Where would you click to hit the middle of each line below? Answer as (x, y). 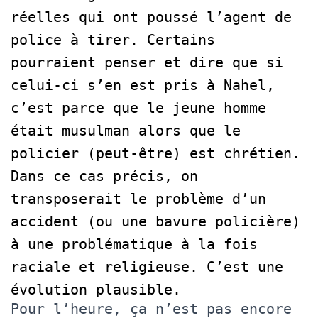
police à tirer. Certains (113, 39)
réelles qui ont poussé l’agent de (151, 17)
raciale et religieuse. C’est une (147, 267)
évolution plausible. (96, 289)
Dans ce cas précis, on (104, 176)
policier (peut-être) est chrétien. (155, 153)
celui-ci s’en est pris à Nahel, (143, 85)
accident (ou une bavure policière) (155, 221)
